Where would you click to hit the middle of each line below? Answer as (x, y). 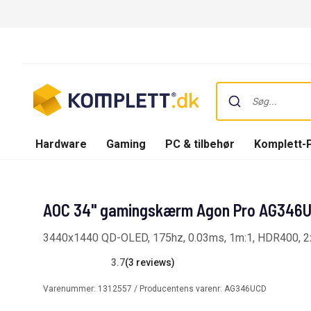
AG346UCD (245, 288)
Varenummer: (70, 288)
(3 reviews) (150, 262)
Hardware (61, 144)
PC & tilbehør (200, 144)
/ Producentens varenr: (178, 288)
